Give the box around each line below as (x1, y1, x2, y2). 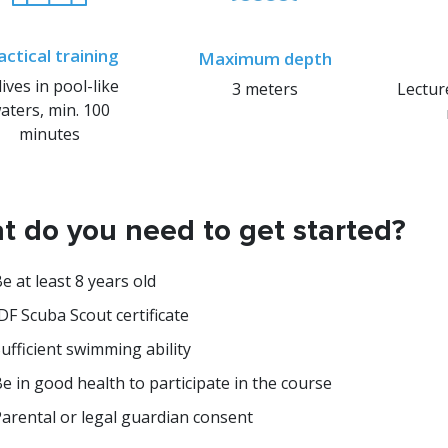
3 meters (231, 78, 298, 100)
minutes (18, 123, 80, 145)
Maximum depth (197, 47, 332, 70)
